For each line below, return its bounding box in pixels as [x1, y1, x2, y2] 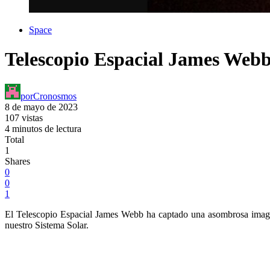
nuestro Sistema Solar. [5, 219, 89, 230]
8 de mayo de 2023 [5, 101, 78, 112]
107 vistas [5, 112, 43, 123]
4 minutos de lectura [5, 123, 81, 134]
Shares [5, 155, 30, 166]
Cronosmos [33, 90, 77, 101]
